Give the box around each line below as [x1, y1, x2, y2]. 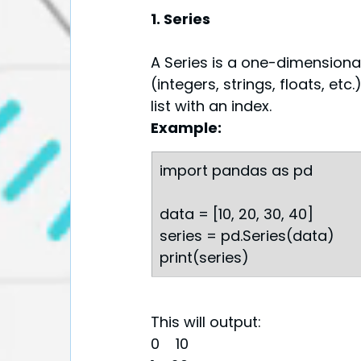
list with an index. [151, 96, 272, 117]
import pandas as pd [160, 160, 313, 181]
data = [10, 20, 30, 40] [160, 204, 313, 225]
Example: [151, 118, 222, 139]
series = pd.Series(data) [160, 226, 334, 247]
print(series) [160, 247, 249, 268]
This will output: [151, 312, 261, 333]
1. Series [151, 9, 210, 30]
